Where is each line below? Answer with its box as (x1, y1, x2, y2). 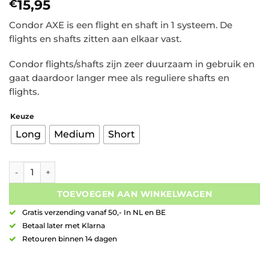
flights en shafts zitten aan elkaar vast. (9, 34, 181, 45)
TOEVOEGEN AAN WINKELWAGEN (56, 189, 213, 200)
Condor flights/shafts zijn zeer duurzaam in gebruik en (9, 59, 255, 70)
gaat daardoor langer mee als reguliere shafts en (9, 73, 229, 84)
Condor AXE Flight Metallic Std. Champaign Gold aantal (8, 162, 237, 172)
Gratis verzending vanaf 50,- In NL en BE (22, 208, 166, 217)
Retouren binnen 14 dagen (22, 235, 117, 244)
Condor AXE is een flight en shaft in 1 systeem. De (9, 20, 232, 31)
